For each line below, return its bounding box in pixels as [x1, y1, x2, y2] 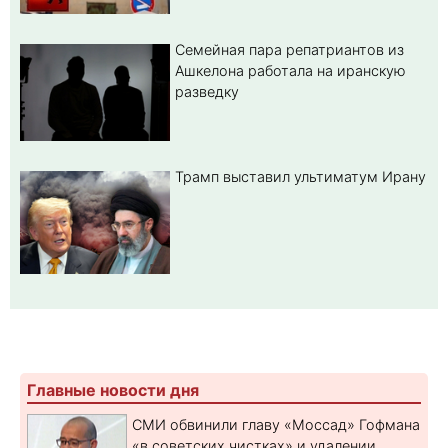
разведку [175, 82, 239, 100]
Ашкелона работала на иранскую [175, 61, 406, 79]
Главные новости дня [27, 379, 199, 400]
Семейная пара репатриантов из [175, 40, 404, 58]
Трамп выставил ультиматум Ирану [175, 168, 426, 186]
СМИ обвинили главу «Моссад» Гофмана [132, 415, 420, 433]
